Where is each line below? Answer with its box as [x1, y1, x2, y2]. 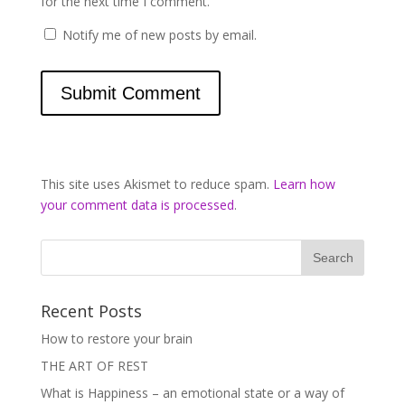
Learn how [272, 175, 335, 193]
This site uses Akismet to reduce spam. [40, 175, 273, 193]
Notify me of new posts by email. [61, 26, 257, 43]
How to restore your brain [40, 330, 193, 347]
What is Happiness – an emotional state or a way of [40, 384, 344, 401]
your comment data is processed [40, 196, 234, 213]
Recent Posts [40, 300, 142, 322]
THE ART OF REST [40, 357, 148, 374]
